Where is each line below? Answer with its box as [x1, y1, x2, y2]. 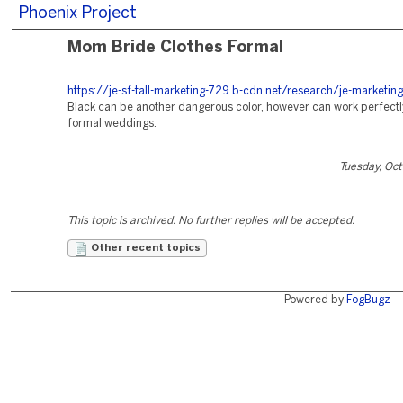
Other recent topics [88, 244, 201, 253]
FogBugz [345, 295, 390, 305]
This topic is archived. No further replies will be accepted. [67, 216, 354, 226]
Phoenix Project [18, 6, 137, 22]
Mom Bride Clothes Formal [67, 40, 283, 56]
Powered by [283, 295, 346, 305]
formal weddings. [67, 119, 157, 129]
